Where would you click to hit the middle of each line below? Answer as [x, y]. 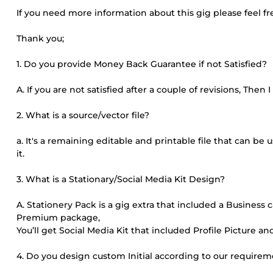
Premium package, [58, 218]
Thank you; [40, 38]
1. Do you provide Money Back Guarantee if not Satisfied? [142, 64]
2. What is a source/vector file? [83, 115]
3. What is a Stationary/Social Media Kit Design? [121, 179]
